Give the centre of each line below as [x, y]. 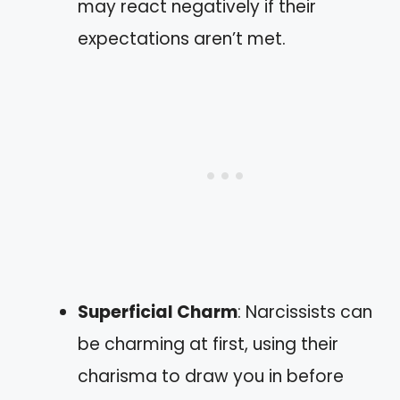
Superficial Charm [158, 312]
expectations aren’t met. [182, 38]
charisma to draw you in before [211, 376]
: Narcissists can [305, 312]
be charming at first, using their [208, 344]
